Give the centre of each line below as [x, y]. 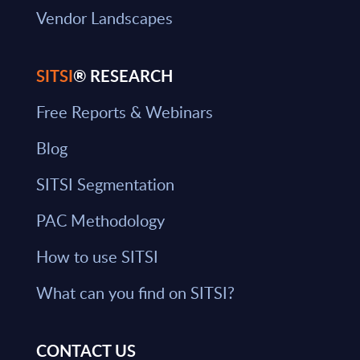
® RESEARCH [123, 76]
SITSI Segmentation [105, 184]
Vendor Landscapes [104, 18]
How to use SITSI [97, 257]
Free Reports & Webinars [124, 112]
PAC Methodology [100, 221]
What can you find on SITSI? [135, 293]
